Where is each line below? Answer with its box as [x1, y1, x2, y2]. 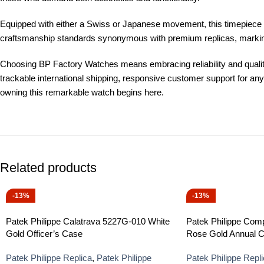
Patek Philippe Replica [6, 253, 92, 263]
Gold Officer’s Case [6, 229, 82, 239]
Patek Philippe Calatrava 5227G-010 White [6, 216, 170, 226]
